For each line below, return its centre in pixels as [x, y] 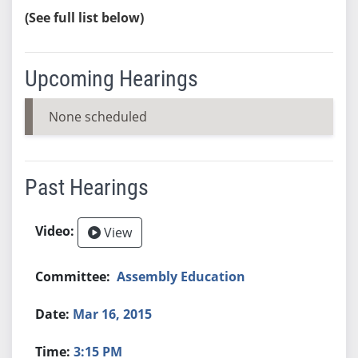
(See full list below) [84, 17]
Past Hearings [86, 187]
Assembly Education [181, 276]
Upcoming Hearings [111, 78]
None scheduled [97, 116]
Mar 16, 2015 [113, 314]
